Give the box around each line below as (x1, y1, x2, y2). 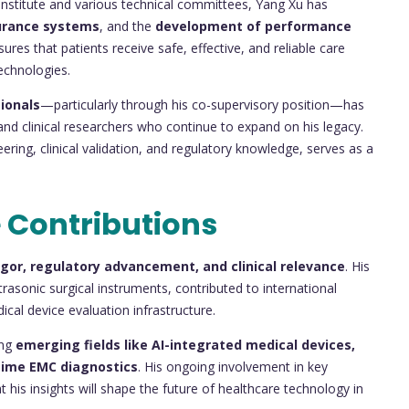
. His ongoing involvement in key (138, 358, 328, 376)
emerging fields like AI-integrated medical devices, (16, 336, 355, 354)
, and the (100, 16, 155, 35)
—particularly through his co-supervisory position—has (40, 95, 364, 113)
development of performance (155, 16, 351, 35)
